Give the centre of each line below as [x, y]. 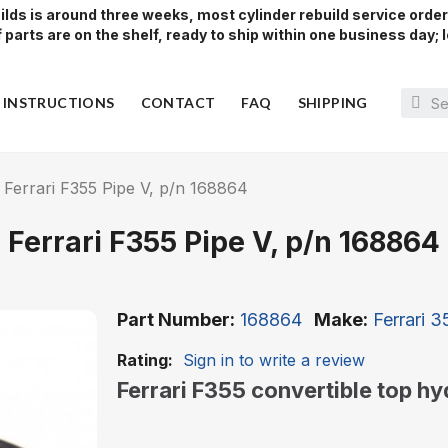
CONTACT [178, 103]
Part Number [173, 320]
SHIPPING [332, 103]
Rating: [145, 360]
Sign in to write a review [274, 360]
